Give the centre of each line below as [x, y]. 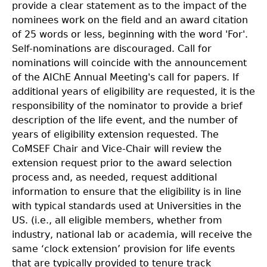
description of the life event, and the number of [125, 120]
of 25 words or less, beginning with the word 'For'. [130, 34]
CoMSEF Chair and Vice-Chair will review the [117, 149]
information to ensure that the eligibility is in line [127, 192]
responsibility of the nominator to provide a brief [127, 106]
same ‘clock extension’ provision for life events [123, 249]
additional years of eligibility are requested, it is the [133, 91]
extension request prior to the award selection [122, 163]
